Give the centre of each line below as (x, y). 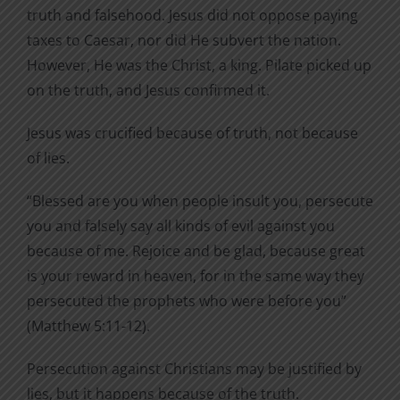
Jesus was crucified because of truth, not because (192, 133)
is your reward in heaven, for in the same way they (196, 276)
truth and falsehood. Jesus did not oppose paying (192, 16)
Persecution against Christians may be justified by (194, 369)
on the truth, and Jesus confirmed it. (148, 91)
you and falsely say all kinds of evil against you (181, 226)
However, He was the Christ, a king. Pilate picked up (199, 66)
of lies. (48, 158)
